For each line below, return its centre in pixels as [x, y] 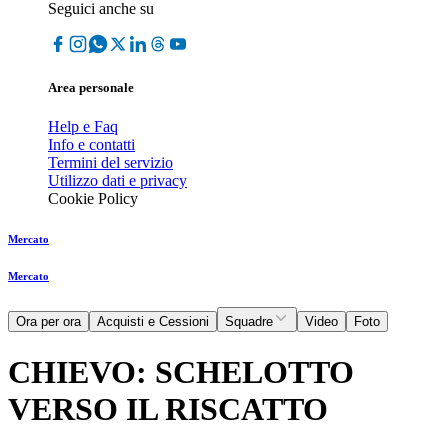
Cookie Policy [93, 199]
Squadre [249, 322]
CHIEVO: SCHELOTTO [181, 371]
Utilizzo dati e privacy [117, 181]
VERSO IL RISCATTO [168, 408]
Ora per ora [48, 322]
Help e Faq [83, 127]
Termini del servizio [110, 163]
